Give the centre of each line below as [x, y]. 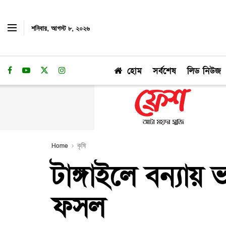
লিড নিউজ [204, 71]
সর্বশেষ [164, 71]
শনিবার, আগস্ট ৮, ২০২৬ [61, 27]
